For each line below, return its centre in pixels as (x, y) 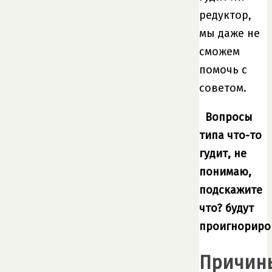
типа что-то (230, 135)
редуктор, (225, 15)
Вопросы (229, 117)
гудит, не (223, 153)
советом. (223, 88)
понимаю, (225, 172)
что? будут (226, 208)
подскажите (231, 190)
